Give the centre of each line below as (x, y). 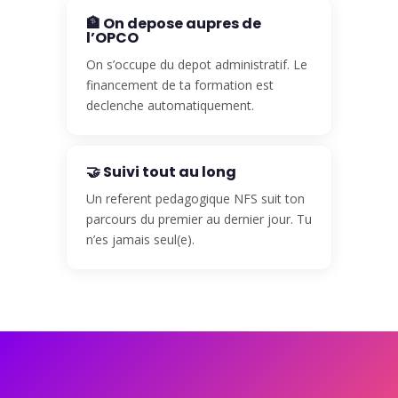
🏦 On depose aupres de (173, 24)
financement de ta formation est (179, 85)
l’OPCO (112, 38)
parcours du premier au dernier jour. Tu (199, 219)
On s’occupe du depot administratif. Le (196, 65)
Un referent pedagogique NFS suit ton (195, 199)
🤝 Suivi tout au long (161, 172)
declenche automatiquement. (170, 106)
